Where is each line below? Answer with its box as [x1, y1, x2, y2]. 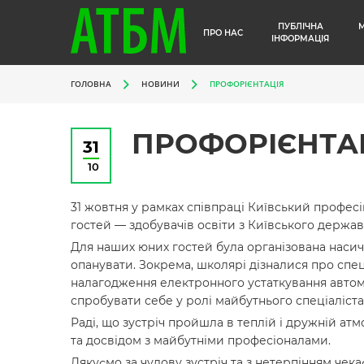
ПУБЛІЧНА [277, 21, 323, 32]
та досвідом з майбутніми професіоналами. [71, 333, 331, 348]
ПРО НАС [203, 27, 243, 38]
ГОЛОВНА [71, 78, 111, 89]
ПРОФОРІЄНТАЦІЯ [210, 78, 284, 89]
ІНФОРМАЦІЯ [271, 33, 330, 44]
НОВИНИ [141, 78, 180, 89]
